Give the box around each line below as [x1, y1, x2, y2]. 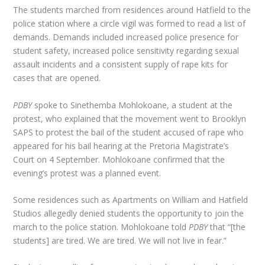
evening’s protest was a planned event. [13, 167, 161, 179]
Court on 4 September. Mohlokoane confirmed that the [13, 153, 225, 165]
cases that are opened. [13, 72, 101, 84]
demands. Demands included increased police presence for [13, 31, 239, 43]
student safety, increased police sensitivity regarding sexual [13, 45, 240, 57]
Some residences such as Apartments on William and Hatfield [13, 193, 248, 205]
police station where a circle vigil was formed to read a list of [13, 18, 246, 30]
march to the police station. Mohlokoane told [13, 221, 189, 232]
